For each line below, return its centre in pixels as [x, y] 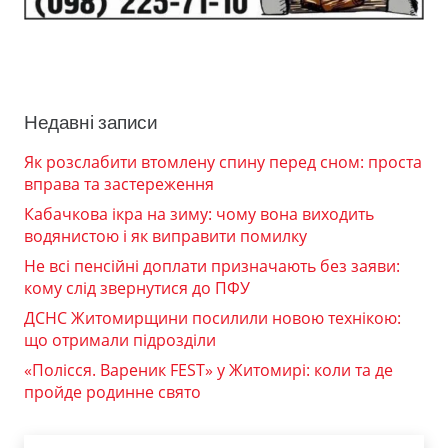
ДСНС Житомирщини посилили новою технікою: [212, 317]
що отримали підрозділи [120, 339]
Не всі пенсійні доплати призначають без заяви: [212, 265]
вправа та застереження [119, 183]
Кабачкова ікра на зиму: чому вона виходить [199, 213]
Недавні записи [91, 122]
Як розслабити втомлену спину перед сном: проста [223, 161]
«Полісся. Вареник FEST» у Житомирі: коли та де [208, 369]
